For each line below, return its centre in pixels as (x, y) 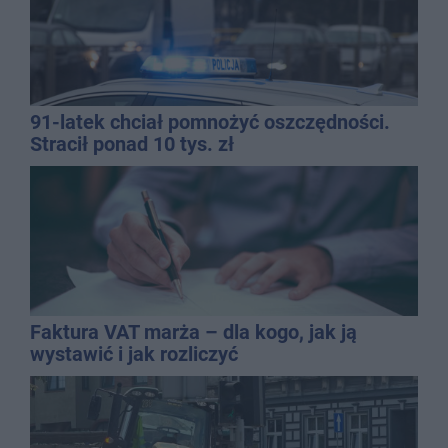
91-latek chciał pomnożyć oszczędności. (210, 121)
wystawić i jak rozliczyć (134, 353)
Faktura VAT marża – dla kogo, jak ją (193, 331)
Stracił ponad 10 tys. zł (132, 143)
